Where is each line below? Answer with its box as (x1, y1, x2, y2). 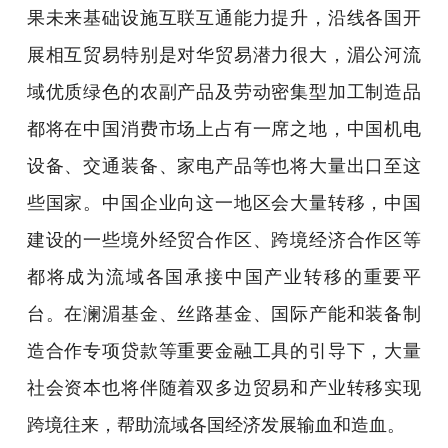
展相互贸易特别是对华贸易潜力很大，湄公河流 (26, 44, 422, 66)
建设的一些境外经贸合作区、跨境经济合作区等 (26, 229, 422, 251)
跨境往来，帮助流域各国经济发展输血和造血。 (26, 414, 405, 436)
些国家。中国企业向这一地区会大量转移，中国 (26, 192, 422, 214)
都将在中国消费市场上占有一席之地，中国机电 (26, 118, 422, 140)
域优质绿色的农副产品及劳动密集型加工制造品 (26, 81, 422, 103)
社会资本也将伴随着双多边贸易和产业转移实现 (26, 377, 422, 399)
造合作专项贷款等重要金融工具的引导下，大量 (26, 340, 422, 362)
